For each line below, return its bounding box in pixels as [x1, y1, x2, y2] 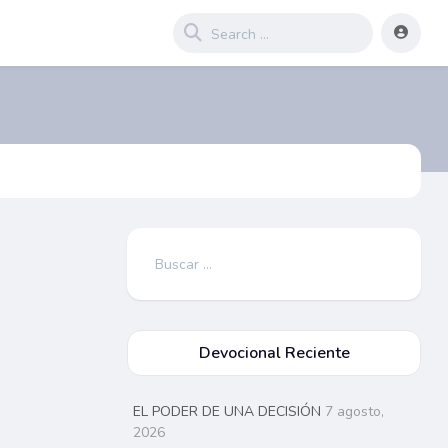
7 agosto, [325, 402, 385, 421]
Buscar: [151, 247, 199, 266]
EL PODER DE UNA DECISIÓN [133, 402, 322, 421]
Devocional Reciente [198, 342, 350, 364]
